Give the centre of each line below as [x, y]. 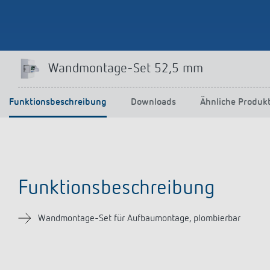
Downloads [153, 102]
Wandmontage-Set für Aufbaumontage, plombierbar [139, 219]
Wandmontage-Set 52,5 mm [126, 69]
